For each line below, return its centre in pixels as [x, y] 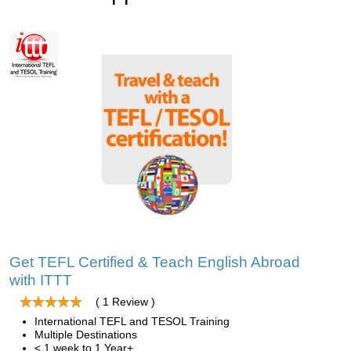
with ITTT [41, 280]
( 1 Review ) [125, 302]
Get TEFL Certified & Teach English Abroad [155, 262]
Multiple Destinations [86, 335]
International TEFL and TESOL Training [132, 321]
